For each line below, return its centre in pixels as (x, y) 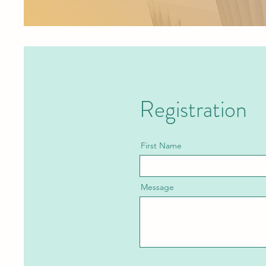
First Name (161, 145)
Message (157, 187)
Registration (193, 109)
